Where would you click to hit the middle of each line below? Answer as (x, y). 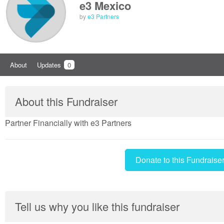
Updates (50, 65)
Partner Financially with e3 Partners (68, 123)
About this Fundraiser (66, 101)
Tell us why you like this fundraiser (97, 206)
